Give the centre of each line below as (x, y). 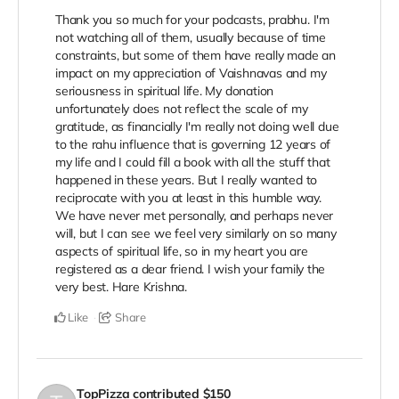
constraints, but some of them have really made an (195, 56)
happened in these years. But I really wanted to (187, 180)
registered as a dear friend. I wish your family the (191, 269)
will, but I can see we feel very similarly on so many (196, 234)
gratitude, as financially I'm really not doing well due (197, 127)
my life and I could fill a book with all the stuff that (193, 163)
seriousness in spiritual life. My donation (165, 91)
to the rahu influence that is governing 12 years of (193, 145)
